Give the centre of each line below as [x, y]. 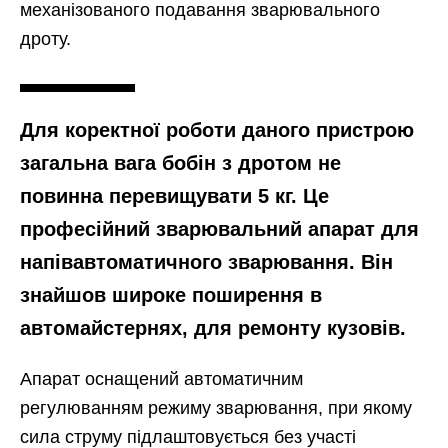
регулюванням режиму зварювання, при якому [216, 408]
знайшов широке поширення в [171, 295]
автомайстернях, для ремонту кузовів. [213, 328]
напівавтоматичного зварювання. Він [206, 262]
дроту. [45, 39]
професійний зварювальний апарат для [219, 229]
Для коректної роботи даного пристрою [217, 130]
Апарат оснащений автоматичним [161, 379]
